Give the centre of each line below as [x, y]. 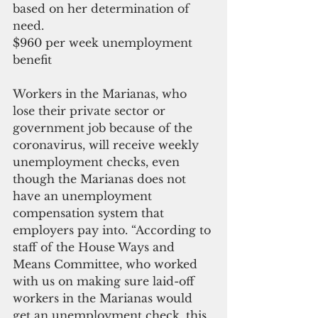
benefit [32, 60]
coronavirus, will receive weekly [108, 145]
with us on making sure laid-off [105, 281]
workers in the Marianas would [104, 298]
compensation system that [90, 213]
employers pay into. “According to [114, 230]
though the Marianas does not [101, 179]
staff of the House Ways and [95, 247]
